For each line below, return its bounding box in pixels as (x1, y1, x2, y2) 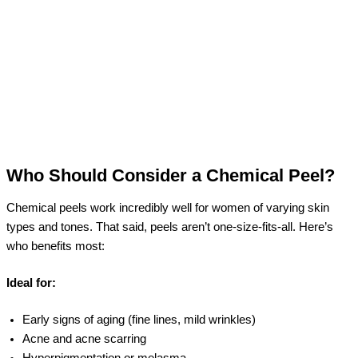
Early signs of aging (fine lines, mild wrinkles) (22, 312, 256, 326)
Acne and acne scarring (22, 332, 146, 345)
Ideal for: (6, 276, 56, 289)
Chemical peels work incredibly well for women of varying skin (6, 201, 329, 214)
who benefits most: (6, 239, 105, 253)
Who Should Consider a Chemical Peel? (6, 165, 335, 186)
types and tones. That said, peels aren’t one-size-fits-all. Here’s (6, 220, 333, 233)
